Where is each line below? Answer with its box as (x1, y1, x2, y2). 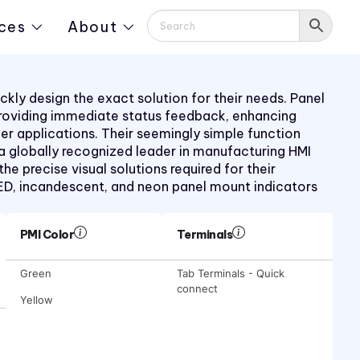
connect (176, 282, 218, 295)
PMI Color (19, 227, 75, 242)
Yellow (19, 293, 53, 306)
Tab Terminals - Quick (176, 267, 284, 280)
